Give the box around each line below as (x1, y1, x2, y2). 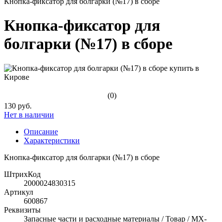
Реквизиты (4, 205, 41, 214)
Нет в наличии (4, 110, 54, 119)
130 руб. (4, 101, 32, 110)
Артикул (4, 187, 33, 196)
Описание (24, 127, 58, 136)
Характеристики (24, 136, 80, 145)
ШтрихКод (4, 169, 41, 178)
